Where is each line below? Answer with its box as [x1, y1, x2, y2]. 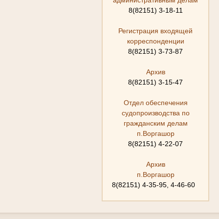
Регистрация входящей [118, 26, 193, 35]
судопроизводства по [121, 109, 190, 117]
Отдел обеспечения [123, 98, 188, 107]
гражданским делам [123, 119, 188, 127]
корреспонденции [127, 37, 184, 45]
